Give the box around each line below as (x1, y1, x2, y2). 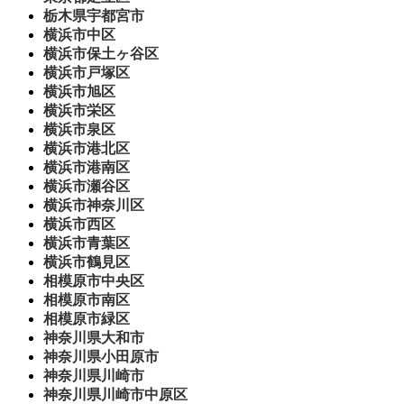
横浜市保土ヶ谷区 (43, 46, 159, 62)
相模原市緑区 (43, 311, 130, 327)
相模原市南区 (43, 292, 130, 308)
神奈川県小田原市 (43, 349, 159, 365)
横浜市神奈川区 (43, 197, 144, 214)
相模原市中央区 (43, 273, 144, 289)
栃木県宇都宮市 (43, 8, 144, 24)
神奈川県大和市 (43, 330, 144, 346)
